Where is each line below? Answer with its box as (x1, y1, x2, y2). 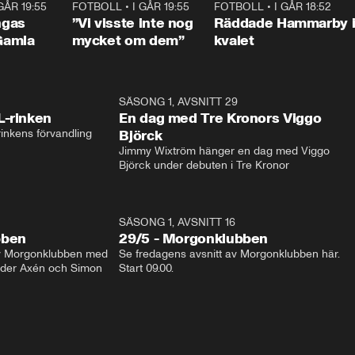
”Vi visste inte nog (71, 14, 193, 32)
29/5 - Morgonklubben (119, 230, 269, 247)
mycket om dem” (71, 32, 185, 49)
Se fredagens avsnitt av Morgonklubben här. (119, 247, 341, 261)
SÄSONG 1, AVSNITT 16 (119, 216, 236, 229)
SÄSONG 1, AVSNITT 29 (119, 95, 239, 109)
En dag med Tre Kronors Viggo (119, 109, 322, 127)
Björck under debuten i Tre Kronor (119, 158, 290, 172)
